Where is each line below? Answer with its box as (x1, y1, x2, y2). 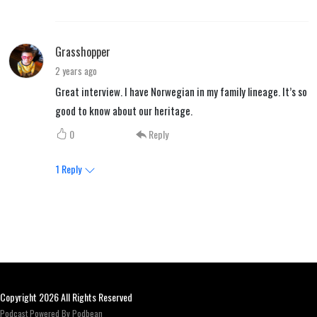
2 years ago (55, 64, 97, 78)
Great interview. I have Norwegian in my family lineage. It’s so (55, 83, 307, 99)
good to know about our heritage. (55, 103, 192, 118)
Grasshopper (55, 43, 110, 60)
